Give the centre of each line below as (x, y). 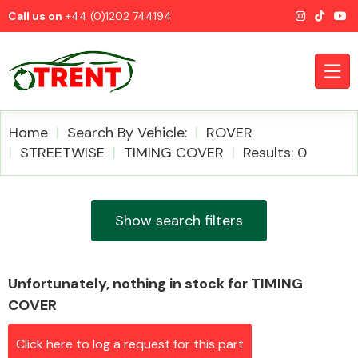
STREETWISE (62, 153)
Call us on (35, 16)
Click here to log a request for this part (130, 344)
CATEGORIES (52, 189)
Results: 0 (275, 153)
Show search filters (179, 220)
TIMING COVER (174, 153)
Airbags (245, 298)
